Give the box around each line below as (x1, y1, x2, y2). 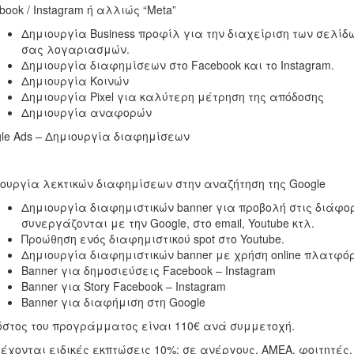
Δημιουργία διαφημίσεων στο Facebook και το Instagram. (21, 57, 334, 73)
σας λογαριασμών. (21, 41, 130, 57)
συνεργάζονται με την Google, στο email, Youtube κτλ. (21, 215, 314, 231)
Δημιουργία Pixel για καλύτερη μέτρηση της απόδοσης (21, 88, 324, 104)
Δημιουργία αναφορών (21, 104, 152, 120)
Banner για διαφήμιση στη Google (21, 294, 205, 310)
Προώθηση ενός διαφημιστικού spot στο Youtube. (21, 231, 284, 247)
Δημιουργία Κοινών (21, 73, 129, 88)
